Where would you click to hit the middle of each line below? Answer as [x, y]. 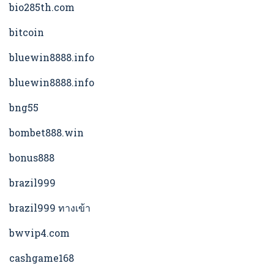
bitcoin [27, 32]
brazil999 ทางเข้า [50, 208]
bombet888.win [46, 133]
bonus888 [32, 158]
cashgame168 [42, 258]
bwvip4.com [39, 233]
